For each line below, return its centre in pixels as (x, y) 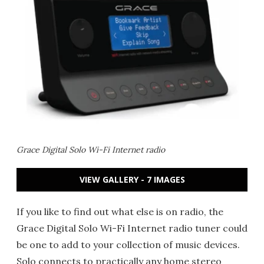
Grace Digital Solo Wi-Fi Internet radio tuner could (132, 228)
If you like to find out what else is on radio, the (120, 212)
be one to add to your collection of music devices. (128, 245)
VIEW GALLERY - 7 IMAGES (132, 179)
